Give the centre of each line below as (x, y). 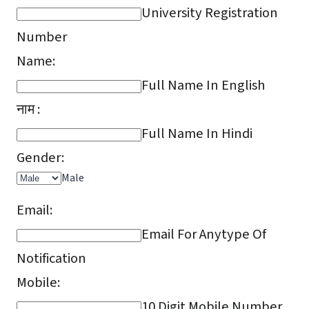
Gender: (40, 158)
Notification (51, 258)
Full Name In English (203, 85)
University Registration (210, 13)
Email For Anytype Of (204, 234)
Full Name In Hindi (197, 133)
